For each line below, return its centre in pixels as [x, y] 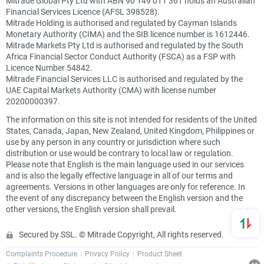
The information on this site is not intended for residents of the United [131, 119]
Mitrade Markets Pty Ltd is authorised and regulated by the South [125, 45]
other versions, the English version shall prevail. [91, 209]
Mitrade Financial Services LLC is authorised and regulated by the [124, 79]
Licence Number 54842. [49, 67]
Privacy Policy [107, 253]
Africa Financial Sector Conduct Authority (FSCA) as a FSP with [121, 56]
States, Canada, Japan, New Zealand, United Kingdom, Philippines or [130, 131]
